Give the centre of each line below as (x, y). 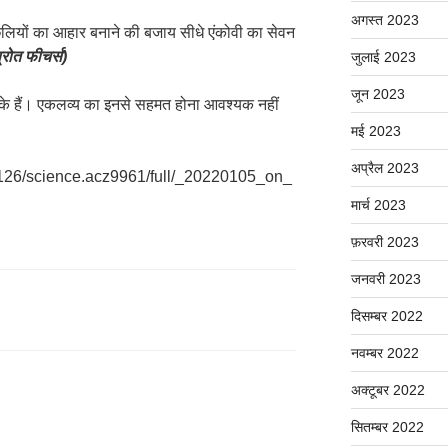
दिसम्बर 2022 (386, 316)
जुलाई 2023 (383, 57)
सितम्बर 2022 (387, 427)
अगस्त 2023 (384, 20)
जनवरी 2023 (385, 279)
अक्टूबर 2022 (387, 390)
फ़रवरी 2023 (384, 242)
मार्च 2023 (378, 205)
